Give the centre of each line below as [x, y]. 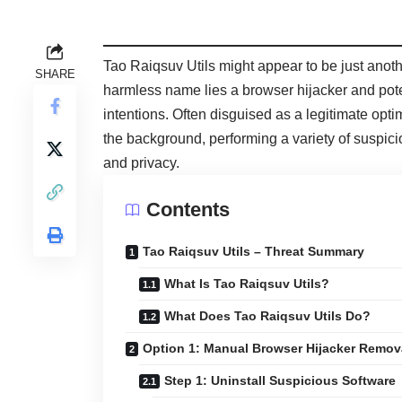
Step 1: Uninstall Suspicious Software [280, 381]
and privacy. [142, 163]
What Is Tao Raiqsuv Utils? [247, 284]
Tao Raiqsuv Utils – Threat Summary [254, 252]
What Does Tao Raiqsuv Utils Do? [268, 316]
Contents [188, 210]
